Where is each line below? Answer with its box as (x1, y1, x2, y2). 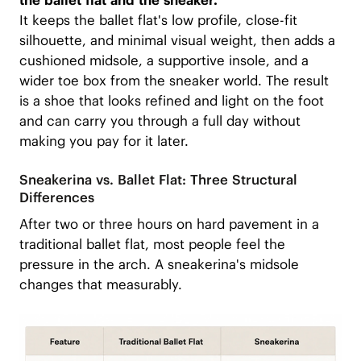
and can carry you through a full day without (19, 112, 301, 131)
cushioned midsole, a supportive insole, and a (19, 52, 309, 70)
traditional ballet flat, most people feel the (19, 234, 285, 253)
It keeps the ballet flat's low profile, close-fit (19, 11, 297, 30)
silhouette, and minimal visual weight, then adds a (19, 31, 335, 50)
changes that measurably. (19, 275, 182, 293)
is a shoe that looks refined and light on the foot (19, 92, 324, 110)
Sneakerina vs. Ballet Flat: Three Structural (19, 171, 297, 189)
